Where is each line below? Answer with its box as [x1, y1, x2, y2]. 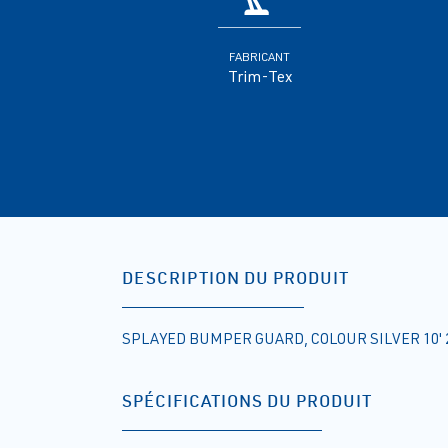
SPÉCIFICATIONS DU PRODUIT [122, 390, 372, 412]
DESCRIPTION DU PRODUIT [122, 267, 349, 289]
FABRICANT [229, 49, 290, 65]
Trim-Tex [227, 66, 292, 87]
